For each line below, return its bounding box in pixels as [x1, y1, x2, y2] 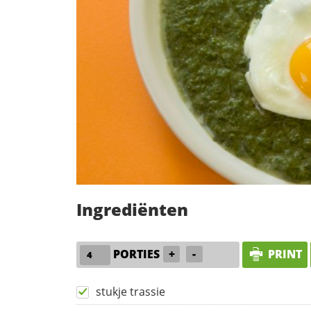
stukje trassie [96, 284, 165, 300]
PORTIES [113, 246, 160, 262]
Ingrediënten [76, 198, 188, 221]
